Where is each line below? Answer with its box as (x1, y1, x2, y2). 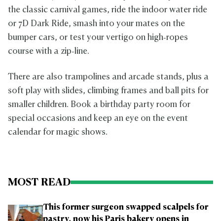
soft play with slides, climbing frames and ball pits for (8, 86, 209, 95)
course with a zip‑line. (8, 47, 89, 56)
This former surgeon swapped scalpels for (43, 203, 208, 212)
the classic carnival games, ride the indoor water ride (8, 5, 207, 14)
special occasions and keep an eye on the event (8, 114, 188, 123)
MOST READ (8, 177, 71, 187)
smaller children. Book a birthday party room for (8, 100, 190, 109)
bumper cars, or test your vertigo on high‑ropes (8, 33, 188, 42)
